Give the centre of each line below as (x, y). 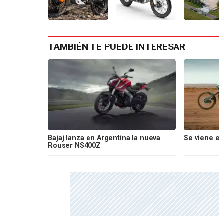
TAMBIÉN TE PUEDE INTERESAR (117, 46)
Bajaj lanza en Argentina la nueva (104, 138)
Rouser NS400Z (74, 145)
